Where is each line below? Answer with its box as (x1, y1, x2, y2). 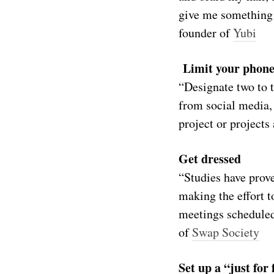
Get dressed (179, 150, 241, 168)
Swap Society (192, 224, 259, 240)
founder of (179, 24, 233, 41)
